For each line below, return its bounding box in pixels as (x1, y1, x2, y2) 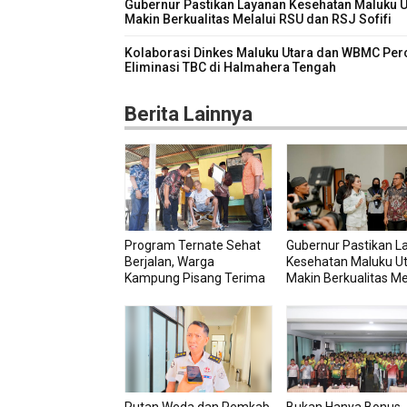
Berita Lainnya (124, 103, 253, 126)
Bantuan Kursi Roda (124, 287, 237, 303)
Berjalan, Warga (124, 254, 214, 270)
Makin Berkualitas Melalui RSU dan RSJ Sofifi (124, 12, 392, 27)
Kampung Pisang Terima (124, 271, 265, 286)
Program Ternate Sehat (124, 238, 261, 253)
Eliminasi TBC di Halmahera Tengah (124, 60, 336, 75)
